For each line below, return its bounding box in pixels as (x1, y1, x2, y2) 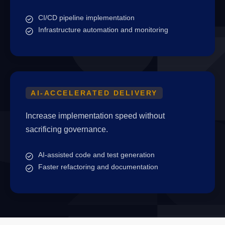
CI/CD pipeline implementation (38, 14, 135, 22)
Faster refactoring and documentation (38, 163, 158, 171)
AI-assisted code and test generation (38, 151, 155, 159)
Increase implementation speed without (26, 111, 165, 120)
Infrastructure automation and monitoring (38, 26, 168, 34)
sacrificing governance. (26, 125, 108, 134)
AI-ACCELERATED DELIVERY (31, 89, 158, 97)
